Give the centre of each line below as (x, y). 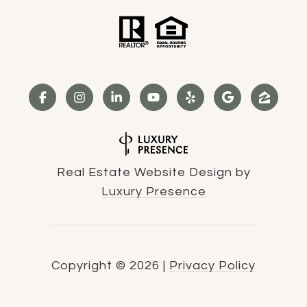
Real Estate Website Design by (153, 172)
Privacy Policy (212, 265)
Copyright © (89, 265)
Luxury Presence (153, 191)
